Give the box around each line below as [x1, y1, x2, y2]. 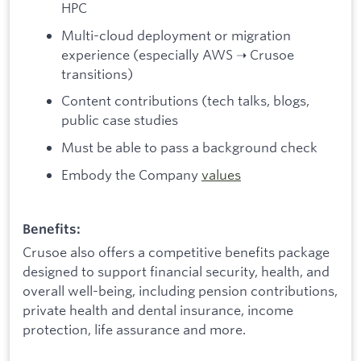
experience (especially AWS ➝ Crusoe [61, 45, 294, 63]
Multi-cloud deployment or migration [61, 26, 291, 44]
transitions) [61, 64, 133, 82]
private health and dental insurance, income [23, 301, 293, 319]
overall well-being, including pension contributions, [23, 282, 338, 300]
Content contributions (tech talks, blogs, [61, 92, 309, 110]
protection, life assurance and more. [23, 321, 246, 338]
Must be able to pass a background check [61, 138, 317, 156]
